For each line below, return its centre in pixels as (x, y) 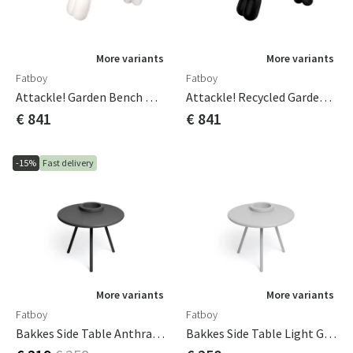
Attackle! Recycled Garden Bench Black (325, 97)
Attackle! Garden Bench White (151, 97)
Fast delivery (68, 163)
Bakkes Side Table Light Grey (330, 333)
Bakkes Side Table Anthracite (158, 333)
